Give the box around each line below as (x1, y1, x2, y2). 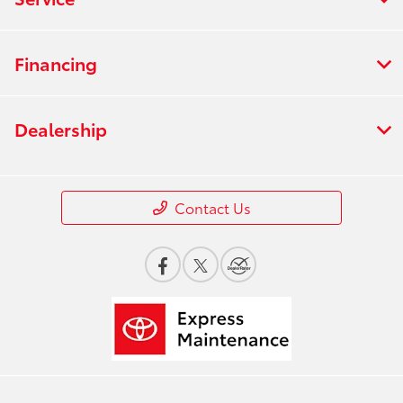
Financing (14, 50, 97, 76)
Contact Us (174, 197, 251, 219)
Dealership (14, 116, 107, 142)
